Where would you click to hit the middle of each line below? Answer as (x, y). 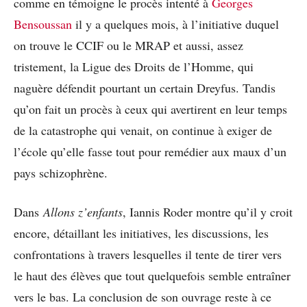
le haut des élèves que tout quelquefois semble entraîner (152, 276)
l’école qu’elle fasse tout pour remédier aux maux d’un (150, 152)
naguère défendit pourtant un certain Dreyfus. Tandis (145, 88)
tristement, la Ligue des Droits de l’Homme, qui (134, 67)
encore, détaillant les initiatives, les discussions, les (141, 233)
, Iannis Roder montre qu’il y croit (208, 212)
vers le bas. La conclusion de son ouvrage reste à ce (143, 297)
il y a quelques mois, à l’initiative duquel (177, 24)
